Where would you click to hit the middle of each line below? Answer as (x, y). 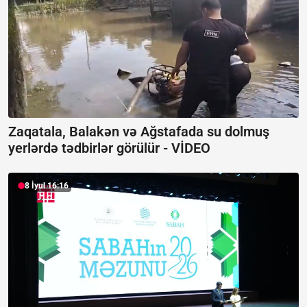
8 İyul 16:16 (47, 186)
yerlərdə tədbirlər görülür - (90, 148)
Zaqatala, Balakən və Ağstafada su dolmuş (139, 132)
